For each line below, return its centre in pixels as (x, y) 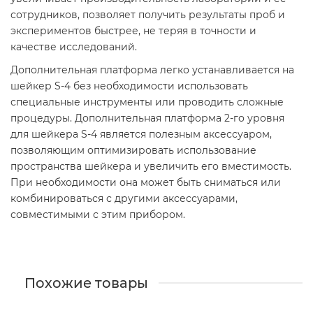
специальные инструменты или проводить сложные (147, 102)
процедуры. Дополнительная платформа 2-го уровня (147, 118)
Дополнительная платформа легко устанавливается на (152, 70)
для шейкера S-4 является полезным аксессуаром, (141, 134)
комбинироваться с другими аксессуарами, (124, 198)
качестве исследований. (74, 46)
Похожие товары (86, 283)
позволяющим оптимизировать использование (133, 150)
